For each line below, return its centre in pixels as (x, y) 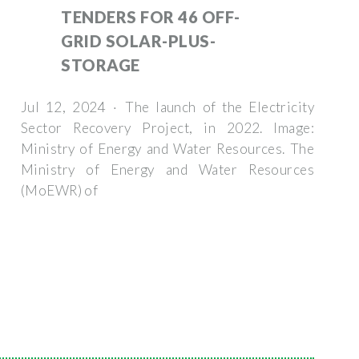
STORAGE (101, 65)
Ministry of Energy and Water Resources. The (167, 148)
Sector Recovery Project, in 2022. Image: (167, 127)
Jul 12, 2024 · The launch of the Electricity (167, 107)
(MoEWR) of (60, 190)
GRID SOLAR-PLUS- (138, 40)
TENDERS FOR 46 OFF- (151, 16)
